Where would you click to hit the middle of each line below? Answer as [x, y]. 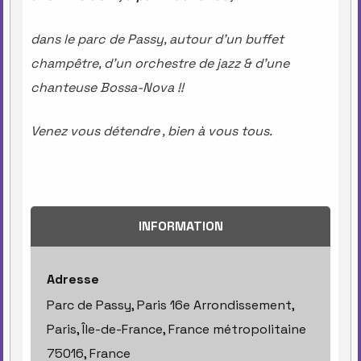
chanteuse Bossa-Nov [99, 87]
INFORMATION [180, 226]
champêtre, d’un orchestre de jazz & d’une [160, 63]
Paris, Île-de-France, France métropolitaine [176, 329]
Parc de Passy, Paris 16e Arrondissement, [170, 305]
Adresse [73, 279]
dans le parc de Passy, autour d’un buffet [157, 39]
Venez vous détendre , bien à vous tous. [151, 131]
